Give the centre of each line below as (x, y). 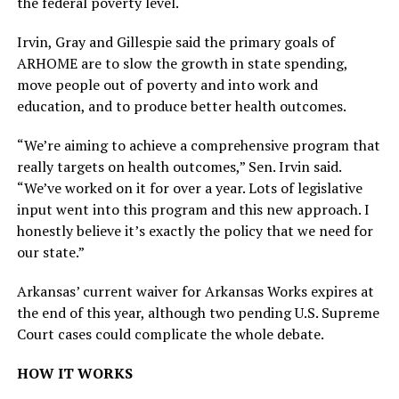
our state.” (50, 252)
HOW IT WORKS (74, 374)
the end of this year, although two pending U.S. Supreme (198, 313)
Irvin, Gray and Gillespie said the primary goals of (175, 42)
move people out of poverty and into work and (167, 85)
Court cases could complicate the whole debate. (170, 334)
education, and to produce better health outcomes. (181, 106)
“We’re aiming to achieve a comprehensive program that (198, 146)
